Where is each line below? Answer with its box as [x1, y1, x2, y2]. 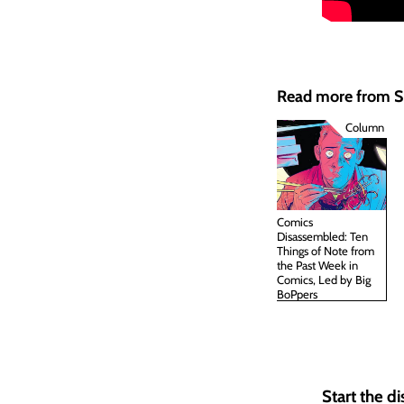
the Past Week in [277, 257, 358, 272]
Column [344, 119, 384, 134]
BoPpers [277, 286, 317, 301]
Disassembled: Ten [277, 228, 368, 243]
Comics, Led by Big [277, 271, 371, 287]
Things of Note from [277, 243, 374, 258]
